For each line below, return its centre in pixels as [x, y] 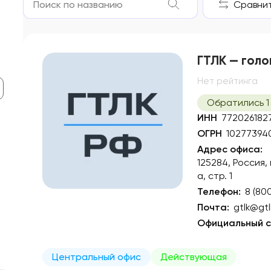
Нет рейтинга [227, 81]
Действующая [194, 257]
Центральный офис [96, 257]
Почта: [213, 207]
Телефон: [219, 192]
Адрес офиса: [230, 149]
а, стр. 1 [215, 176]
